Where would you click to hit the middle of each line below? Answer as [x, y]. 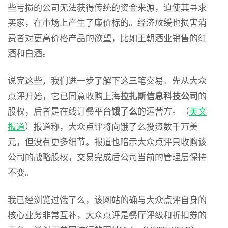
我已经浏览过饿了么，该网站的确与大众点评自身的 [107, 199]
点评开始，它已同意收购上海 [64, 96]
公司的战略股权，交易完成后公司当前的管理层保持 [107, 157]
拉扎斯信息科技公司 [159, 96]
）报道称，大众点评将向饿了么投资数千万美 [111, 126]
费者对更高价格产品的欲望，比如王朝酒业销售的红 [107, 38]
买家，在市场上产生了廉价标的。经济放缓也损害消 [107, 22]
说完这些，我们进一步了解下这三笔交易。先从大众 [107, 80]
